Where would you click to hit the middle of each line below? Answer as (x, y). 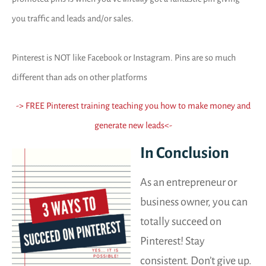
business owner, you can (194, 202)
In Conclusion (185, 153)
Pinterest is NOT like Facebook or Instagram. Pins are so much (124, 58)
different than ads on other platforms (80, 77)
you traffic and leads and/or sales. (73, 19)
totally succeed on (181, 222)
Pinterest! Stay (172, 241)
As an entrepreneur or (189, 183)
